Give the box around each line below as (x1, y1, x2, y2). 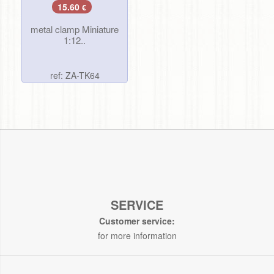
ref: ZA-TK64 (50, 68, 100, 81)
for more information (97, 229, 177, 242)
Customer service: (99, 214, 175, 227)
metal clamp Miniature (31, 22, 119, 35)
